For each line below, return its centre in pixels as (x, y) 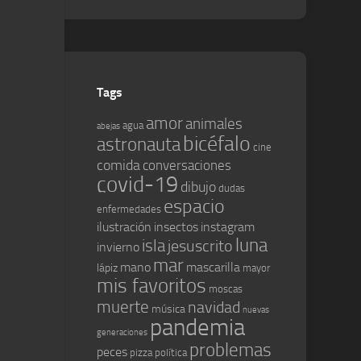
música (168, 309)
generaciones (122, 332)
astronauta (139, 144)
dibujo (198, 187)
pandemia (197, 328)
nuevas (256, 310)
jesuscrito (200, 246)
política (171, 353)
